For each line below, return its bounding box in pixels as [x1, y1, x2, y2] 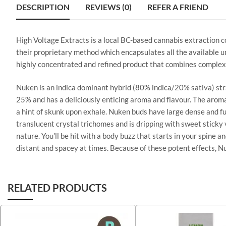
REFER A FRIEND [147, 2, 208, 12]
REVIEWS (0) [85, 2, 132, 12]
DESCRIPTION [16, 2, 70, 12]
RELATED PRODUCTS [8, 181, 107, 194]
